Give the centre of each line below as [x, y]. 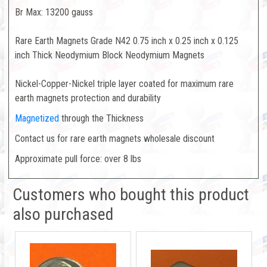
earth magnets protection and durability [88, 98]
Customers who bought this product [131, 195]
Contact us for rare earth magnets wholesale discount [115, 139]
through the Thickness [103, 118]
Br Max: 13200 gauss [54, 12]
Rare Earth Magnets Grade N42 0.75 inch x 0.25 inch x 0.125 [127, 41]
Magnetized [38, 118]
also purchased [63, 214]
